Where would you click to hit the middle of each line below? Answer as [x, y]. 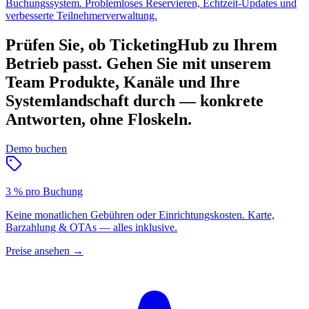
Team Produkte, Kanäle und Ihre [123, 82]
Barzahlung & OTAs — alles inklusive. [91, 228]
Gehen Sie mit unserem [189, 64]
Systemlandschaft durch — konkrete [134, 101]
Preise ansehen [38, 251]
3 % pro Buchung [44, 192]
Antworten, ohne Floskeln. [99, 120]
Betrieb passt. [54, 64]
